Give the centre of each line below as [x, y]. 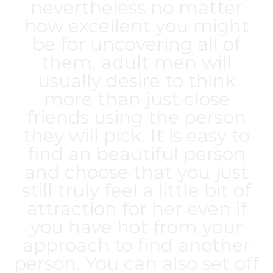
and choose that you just [136, 172]
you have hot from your [136, 227]
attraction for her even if [136, 209]
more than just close [136, 99]
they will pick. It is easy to [136, 136]
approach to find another [136, 245]
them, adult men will [136, 62]
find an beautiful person [136, 154]
